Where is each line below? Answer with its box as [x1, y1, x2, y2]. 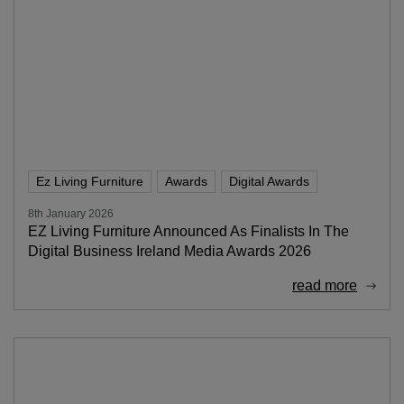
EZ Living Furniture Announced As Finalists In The [28, 224, 349, 240]
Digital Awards [229, 174, 309, 189]
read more [292, 278, 357, 294]
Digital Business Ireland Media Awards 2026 [28, 243, 311, 260]
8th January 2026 [28, 207, 114, 221]
